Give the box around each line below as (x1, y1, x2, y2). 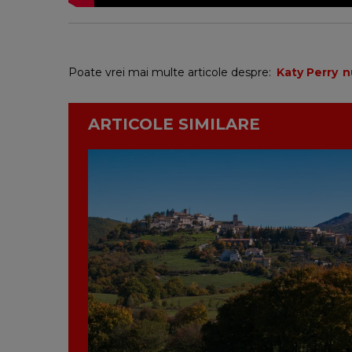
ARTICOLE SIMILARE (88, 114, 260, 134)
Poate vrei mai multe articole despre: (68, 64, 274, 79)
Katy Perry (277, 64, 338, 79)
